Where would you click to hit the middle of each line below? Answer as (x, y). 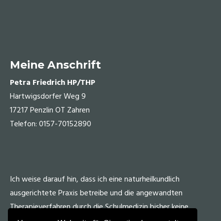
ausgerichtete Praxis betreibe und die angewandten (96, 193)
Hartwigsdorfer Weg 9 (48, 96)
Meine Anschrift (55, 64)
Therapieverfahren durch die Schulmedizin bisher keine (99, 207)
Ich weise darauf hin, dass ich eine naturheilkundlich (95, 179)
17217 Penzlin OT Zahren (50, 110)
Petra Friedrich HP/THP (53, 83)
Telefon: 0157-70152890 (51, 124)
